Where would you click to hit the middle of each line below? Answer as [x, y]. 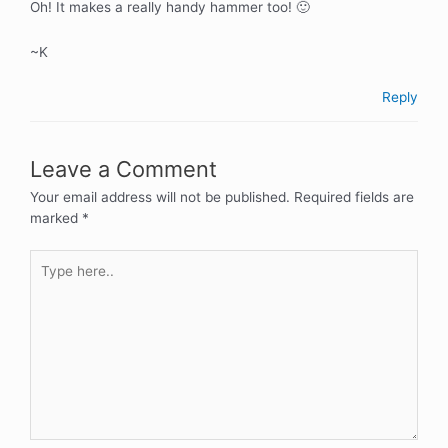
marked [56, 218]
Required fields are [354, 197]
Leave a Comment [123, 169]
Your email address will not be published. [160, 197]
